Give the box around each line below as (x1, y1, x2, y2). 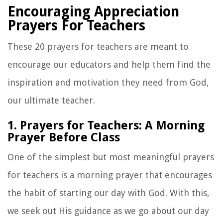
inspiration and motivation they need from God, (7, 77, 209, 88)
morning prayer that (77, 170, 162, 181)
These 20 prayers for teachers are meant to (7, 41, 189, 52)
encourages (162, 170, 212, 181)
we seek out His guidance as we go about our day (7, 206, 209, 217)
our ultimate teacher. (7, 95, 95, 106)
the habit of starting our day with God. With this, (7, 188, 210, 199)
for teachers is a (7, 170, 77, 181)
